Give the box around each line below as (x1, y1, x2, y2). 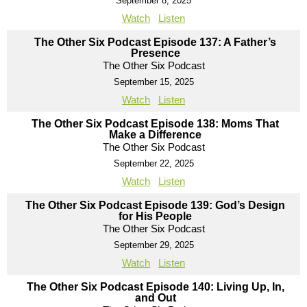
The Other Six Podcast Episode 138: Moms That (32, 117, 279, 130)
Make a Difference (109, 128, 201, 140)
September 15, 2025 (113, 76, 194, 87)
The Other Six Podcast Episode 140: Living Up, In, (26, 280, 284, 293)
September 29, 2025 (113, 239, 194, 250)
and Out (134, 291, 176, 304)
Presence (130, 47, 180, 59)
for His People (119, 210, 192, 222)
